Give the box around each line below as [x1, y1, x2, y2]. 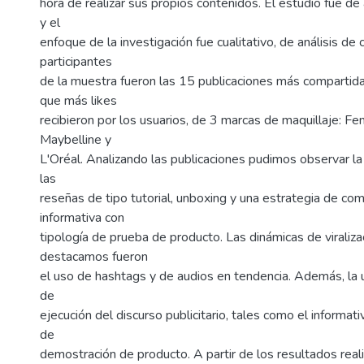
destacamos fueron [40, 248, 148, 266]
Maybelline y [40, 131, 111, 149]
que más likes [40, 92, 117, 110]
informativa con [40, 209, 124, 227]
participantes [40, 53, 112, 71]
